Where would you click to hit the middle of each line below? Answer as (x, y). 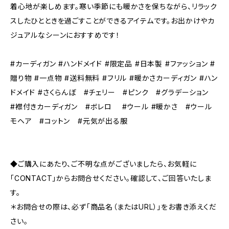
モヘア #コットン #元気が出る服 (69, 121)
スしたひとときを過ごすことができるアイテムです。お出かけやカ (112, 21)
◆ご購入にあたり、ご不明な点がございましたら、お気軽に (104, 164)
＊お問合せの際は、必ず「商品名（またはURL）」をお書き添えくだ (113, 207)
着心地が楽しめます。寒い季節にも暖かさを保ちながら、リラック (114, 6)
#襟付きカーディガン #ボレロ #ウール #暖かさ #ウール (111, 107)
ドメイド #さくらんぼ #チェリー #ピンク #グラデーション (113, 92)
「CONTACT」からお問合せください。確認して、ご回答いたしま (111, 178)
